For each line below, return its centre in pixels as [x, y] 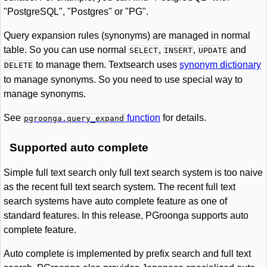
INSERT [178, 50]
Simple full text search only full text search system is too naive [133, 173]
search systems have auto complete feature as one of [115, 201]
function [142, 118]
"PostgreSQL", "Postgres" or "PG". [76, 12]
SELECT [144, 50]
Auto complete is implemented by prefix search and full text [127, 254]
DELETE [18, 65]
